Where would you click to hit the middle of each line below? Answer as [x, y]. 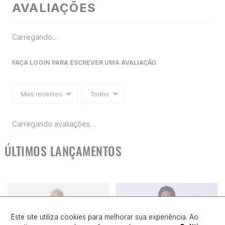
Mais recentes [41, 94]
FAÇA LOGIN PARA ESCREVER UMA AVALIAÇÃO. [85, 63]
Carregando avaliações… [54, 124]
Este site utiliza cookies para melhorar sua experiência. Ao [105, 217]
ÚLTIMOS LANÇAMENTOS [63, 151]
